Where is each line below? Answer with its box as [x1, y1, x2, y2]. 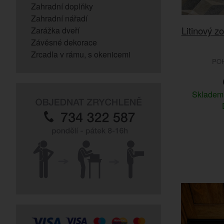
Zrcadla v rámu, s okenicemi [31, 48, 130, 60]
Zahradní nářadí [31, 12, 87, 24]
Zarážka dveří [31, 24, 79, 36]
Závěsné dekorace [31, 36, 97, 48]
